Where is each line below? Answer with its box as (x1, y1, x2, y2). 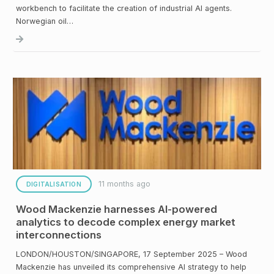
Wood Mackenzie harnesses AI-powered (16, 202, 217, 215)
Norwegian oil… (16, 16, 73, 26)
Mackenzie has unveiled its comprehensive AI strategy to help (16, 262, 246, 272)
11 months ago (98, 179, 150, 189)
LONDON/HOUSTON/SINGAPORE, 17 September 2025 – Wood (16, 249, 247, 259)
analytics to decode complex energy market (16, 215, 235, 228)
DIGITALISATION (26, 180, 81, 188)
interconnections (16, 228, 102, 241)
